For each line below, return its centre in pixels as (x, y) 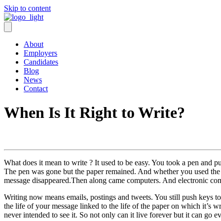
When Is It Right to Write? (94, 113)
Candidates (41, 62)
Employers (40, 53)
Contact (36, 89)
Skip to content (27, 8)
